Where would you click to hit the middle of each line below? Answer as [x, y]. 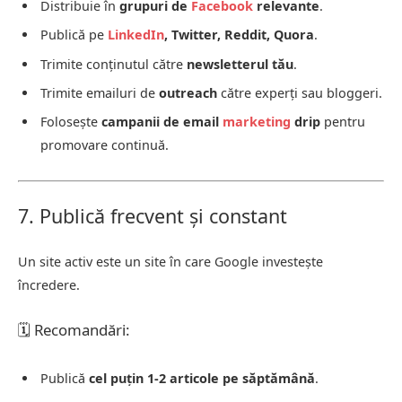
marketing [257, 122]
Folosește [71, 122]
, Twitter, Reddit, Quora [239, 35]
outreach [188, 93]
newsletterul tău [240, 64]
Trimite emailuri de [100, 93]
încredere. [49, 285]
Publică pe [74, 35]
